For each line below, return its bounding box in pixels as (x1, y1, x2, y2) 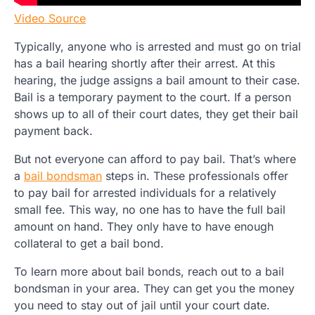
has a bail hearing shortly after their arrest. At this (14, 56, 275, 71)
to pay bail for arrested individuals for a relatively (14, 186, 276, 200)
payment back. (14, 124, 93, 139)
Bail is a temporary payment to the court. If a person (14, 90, 291, 105)
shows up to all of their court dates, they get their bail (14, 107, 298, 122)
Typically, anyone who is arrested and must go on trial (14, 39, 301, 54)
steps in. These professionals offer (102, 169, 288, 184)
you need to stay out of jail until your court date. (14, 298, 270, 313)
